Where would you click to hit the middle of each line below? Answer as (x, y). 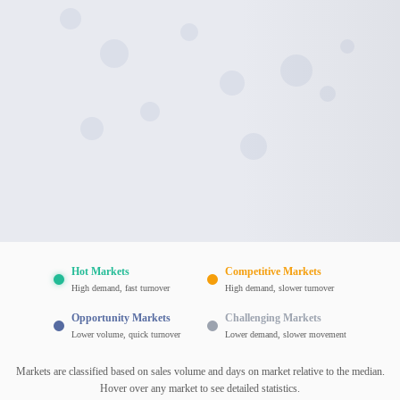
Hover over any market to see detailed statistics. (200, 388)
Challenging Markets (273, 318)
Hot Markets (100, 271)
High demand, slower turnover (279, 288)
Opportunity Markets (121, 318)
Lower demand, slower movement (286, 334)
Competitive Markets (273, 271)
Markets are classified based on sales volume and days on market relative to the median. (200, 371)
